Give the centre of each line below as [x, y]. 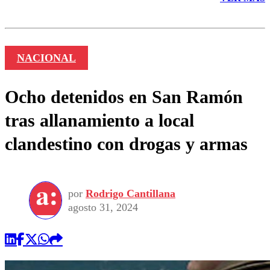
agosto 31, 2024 [103, 207]
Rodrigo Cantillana [130, 193]
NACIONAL [46, 58]
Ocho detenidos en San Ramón [124, 97]
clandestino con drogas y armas [126, 144]
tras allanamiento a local [99, 121]
